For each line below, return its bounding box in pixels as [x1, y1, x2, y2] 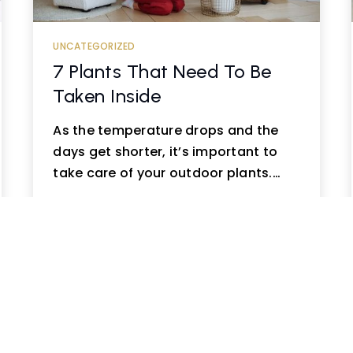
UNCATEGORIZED [53, 39, 136, 53]
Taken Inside [53, 84, 162, 107]
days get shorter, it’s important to [53, 143, 278, 161]
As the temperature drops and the [53, 121, 279, 139]
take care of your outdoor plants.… [53, 164, 281, 182]
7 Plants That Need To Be [53, 60, 272, 83]
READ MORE [72, 221, 138, 232]
